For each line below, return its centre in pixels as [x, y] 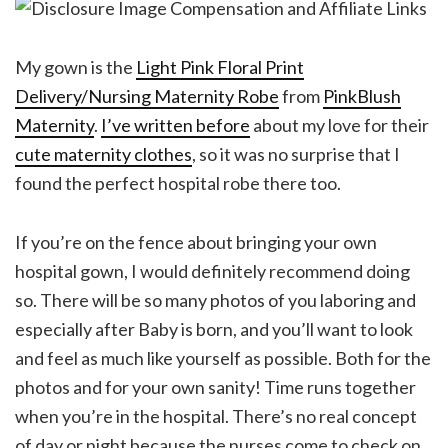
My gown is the [75, 67]
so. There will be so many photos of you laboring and [215, 300]
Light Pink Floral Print [220, 67]
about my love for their [339, 125]
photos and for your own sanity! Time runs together [215, 387]
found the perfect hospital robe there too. [178, 183]
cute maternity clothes [103, 154]
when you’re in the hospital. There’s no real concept [216, 416]
